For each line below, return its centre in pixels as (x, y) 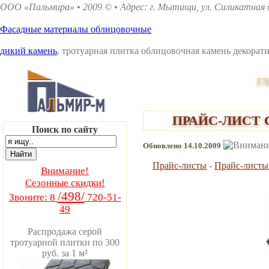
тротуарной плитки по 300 (65, 242)
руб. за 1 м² (65, 253)
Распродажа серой (65, 231)
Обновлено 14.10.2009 (182, 145)
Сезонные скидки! (65, 183)
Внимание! (65, 171)
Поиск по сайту (65, 129)
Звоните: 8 (33, 197)
